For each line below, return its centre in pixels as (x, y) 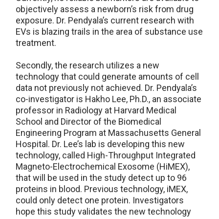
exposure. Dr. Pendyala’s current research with (105, 21)
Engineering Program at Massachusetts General (108, 133)
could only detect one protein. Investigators (100, 200)
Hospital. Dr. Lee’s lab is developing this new (100, 144)
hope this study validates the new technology (103, 212)
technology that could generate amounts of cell (107, 77)
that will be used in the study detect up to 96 (101, 178)
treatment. (36, 43)
